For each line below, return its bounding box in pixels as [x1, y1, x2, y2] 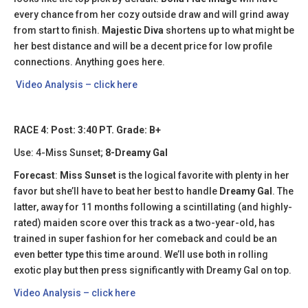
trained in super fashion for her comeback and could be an [14, 232, 277, 244]
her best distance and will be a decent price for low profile [14, 40, 272, 52]
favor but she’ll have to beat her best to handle [14, 185, 219, 197]
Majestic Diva [102, 24, 164, 36]
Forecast [14, 169, 55, 181]
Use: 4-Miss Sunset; [14, 146, 105, 158]
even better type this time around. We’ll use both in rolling [14, 248, 268, 260]
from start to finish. [14, 24, 102, 36]
